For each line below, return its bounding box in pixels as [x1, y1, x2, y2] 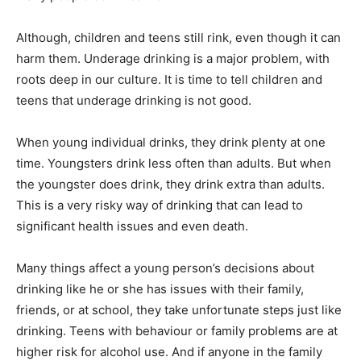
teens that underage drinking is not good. [16, 93, 251, 109]
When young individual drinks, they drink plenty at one [16, 135, 326, 151]
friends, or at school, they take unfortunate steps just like [16, 302, 342, 318]
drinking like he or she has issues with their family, [16, 281, 304, 297]
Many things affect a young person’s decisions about [16, 260, 314, 276]
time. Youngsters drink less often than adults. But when [16, 156, 331, 172]
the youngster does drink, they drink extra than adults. [16, 176, 325, 193]
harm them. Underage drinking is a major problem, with [16, 51, 330, 67]
